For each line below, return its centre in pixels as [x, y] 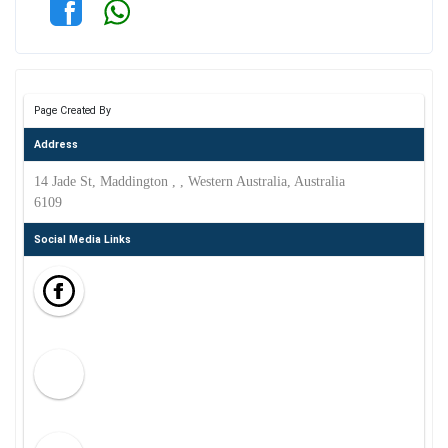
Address [55, 144]
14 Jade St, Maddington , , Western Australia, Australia [189, 181]
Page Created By [72, 110]
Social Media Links [82, 239]
